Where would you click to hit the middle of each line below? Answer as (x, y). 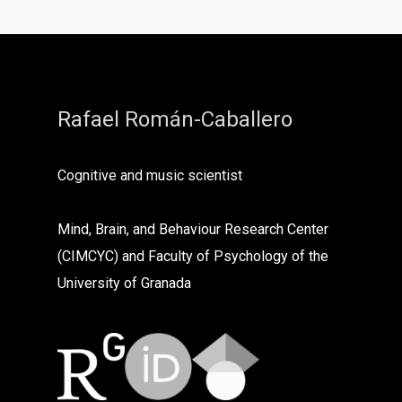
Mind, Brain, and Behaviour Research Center (193, 229)
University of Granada (124, 283)
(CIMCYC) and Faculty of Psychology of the (193, 256)
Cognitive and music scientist (150, 175)
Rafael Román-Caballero (175, 119)
